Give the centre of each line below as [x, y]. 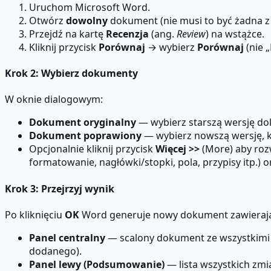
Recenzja [127, 34]
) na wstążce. [235, 34]
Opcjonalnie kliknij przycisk [92, 149]
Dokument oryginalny [83, 122]
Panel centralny [67, 237]
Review [191, 34]
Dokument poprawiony [85, 136]
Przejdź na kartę [67, 34]
